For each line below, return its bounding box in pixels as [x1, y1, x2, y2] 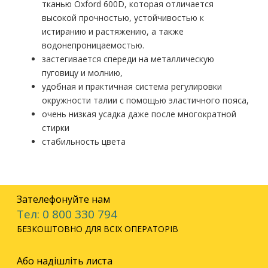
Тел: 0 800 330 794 [17, 206, 117, 222]
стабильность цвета [42, 136, 126, 147]
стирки [42, 122, 69, 133]
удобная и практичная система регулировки [42, 81, 222, 92]
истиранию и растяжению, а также [42, 26, 184, 37]
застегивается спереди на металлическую [42, 53, 214, 65]
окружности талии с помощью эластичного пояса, [42, 95, 249, 106]
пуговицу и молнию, [42, 67, 123, 78]
